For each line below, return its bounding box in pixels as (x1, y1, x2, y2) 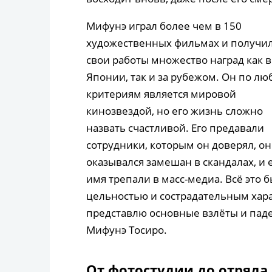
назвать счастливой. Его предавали (86, 121, 264, 135)
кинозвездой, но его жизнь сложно (86, 104, 263, 118)
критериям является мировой (86, 87, 236, 101)
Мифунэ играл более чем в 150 (86, 19, 242, 33)
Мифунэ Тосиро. (86, 223, 167, 237)
